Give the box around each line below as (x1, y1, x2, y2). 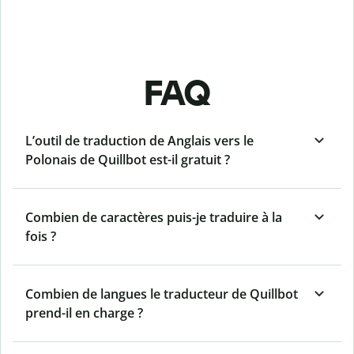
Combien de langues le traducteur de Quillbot (25, 285, 298, 303)
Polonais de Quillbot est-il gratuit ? (25, 151, 230, 169)
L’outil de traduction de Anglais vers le (25, 132, 254, 150)
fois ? (25, 228, 56, 246)
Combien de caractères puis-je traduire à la (25, 209, 282, 227)
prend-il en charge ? (25, 304, 143, 322)
